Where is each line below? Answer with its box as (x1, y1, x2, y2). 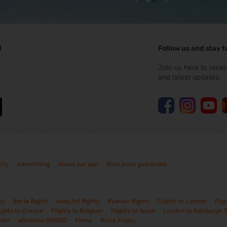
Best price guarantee (106, 161, 167, 168)
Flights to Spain (111, 207, 155, 215)
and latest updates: (158, 73, 220, 82)
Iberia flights (13, 198, 48, 205)
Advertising (17, 161, 50, 168)
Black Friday (100, 217, 136, 224)
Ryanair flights (107, 198, 149, 205)
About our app (58, 161, 98, 168)
